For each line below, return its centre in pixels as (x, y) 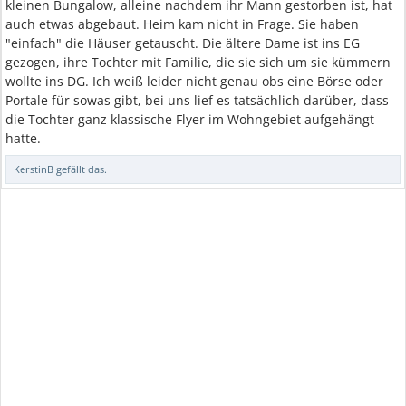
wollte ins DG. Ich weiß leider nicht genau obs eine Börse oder (194, 81)
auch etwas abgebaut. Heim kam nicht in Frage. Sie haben (182, 24)
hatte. (23, 138)
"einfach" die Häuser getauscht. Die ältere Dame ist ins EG (183, 43)
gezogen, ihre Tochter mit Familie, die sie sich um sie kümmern (198, 62)
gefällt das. (80, 169)
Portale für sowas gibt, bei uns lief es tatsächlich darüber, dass (197, 100)
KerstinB (34, 169)
